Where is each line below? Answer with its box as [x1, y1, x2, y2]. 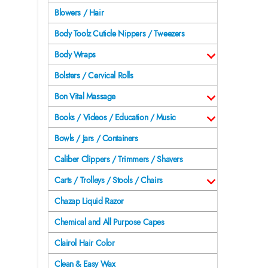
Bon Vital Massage [54, 90, 115, 103]
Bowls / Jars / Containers [54, 132, 138, 145]
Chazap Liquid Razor [54, 195, 124, 208]
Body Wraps [54, 48, 96, 61]
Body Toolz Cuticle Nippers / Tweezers [54, 28, 185, 40]
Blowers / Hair [54, 7, 104, 19]
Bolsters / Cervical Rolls [54, 69, 133, 82]
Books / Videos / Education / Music [54, 111, 176, 124]
